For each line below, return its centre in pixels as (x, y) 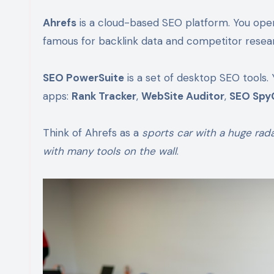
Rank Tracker (104, 96)
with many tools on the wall (110, 151)
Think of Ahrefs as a (92, 132)
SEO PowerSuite (83, 77)
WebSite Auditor (183, 96)
